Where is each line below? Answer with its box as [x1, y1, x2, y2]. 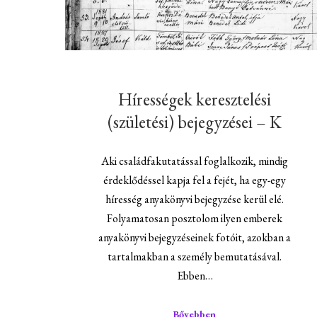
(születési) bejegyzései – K [108, 110, 282, 133]
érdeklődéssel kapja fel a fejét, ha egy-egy [103, 172, 287, 188]
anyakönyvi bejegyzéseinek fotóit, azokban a [98, 229, 292, 245]
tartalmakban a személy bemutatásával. [108, 248, 282, 264]
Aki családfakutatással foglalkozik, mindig [101, 153, 289, 168]
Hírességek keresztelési [118, 87, 272, 110]
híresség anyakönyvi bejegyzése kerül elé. [105, 191, 284, 207]
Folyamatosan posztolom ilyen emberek [107, 210, 283, 226]
